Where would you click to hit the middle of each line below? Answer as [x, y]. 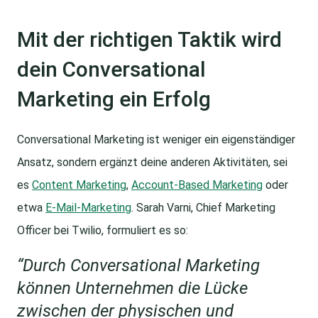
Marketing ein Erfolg [114, 99]
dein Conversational [111, 70]
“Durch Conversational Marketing [138, 266]
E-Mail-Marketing [88, 208]
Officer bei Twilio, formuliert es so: [103, 231]
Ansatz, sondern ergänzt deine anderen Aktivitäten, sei [152, 163]
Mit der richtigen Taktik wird [149, 40]
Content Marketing [79, 185]
